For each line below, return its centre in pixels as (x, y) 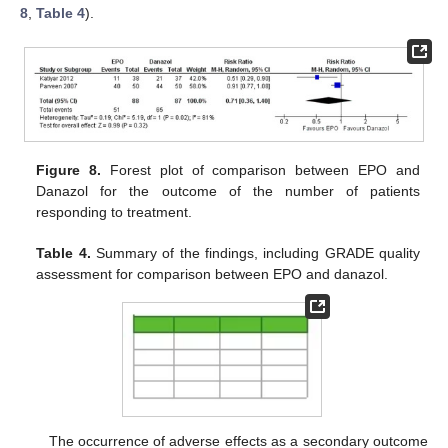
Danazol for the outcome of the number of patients (228, 190)
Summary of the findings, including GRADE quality (255, 252)
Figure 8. (69, 169)
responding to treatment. (114, 211)
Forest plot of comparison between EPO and (260, 169)
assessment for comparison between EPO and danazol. (212, 273)
